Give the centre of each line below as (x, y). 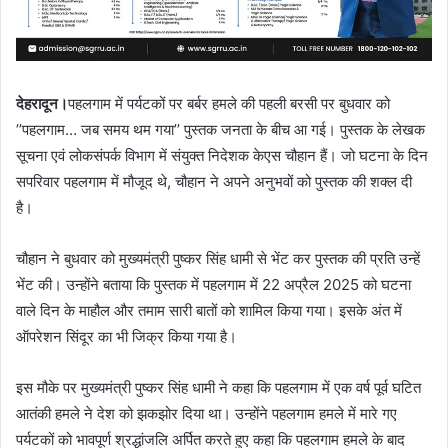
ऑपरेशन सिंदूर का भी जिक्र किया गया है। (126, 336)
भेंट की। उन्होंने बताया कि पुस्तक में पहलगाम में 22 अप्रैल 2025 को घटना (213, 284)
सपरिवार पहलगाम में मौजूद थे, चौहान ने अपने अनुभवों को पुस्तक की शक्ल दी (214, 181)
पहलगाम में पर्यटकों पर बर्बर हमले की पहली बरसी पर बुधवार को (229, 103)
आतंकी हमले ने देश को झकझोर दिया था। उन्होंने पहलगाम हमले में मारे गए (206, 413)
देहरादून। (42, 103)
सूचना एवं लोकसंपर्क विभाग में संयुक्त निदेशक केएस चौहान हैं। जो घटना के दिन (222, 155)
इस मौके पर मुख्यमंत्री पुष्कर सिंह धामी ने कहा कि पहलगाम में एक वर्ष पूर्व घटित (218, 387)
